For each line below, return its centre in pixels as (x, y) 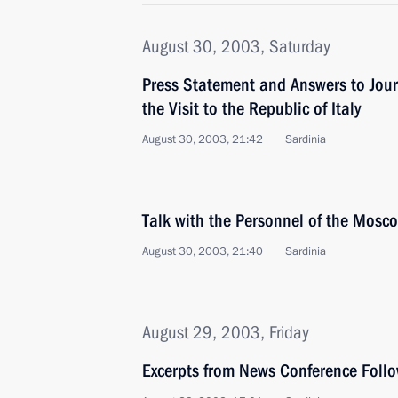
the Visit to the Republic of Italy (251, 108)
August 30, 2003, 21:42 (203, 139)
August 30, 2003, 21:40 (203, 251)
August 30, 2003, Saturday (236, 46)
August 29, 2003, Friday (226, 332)
